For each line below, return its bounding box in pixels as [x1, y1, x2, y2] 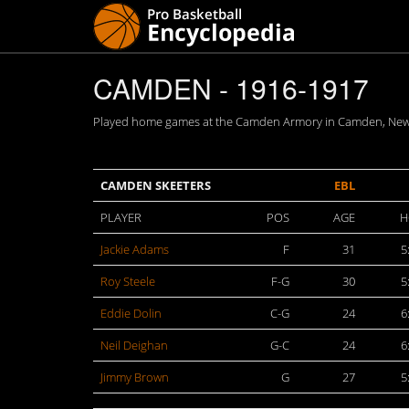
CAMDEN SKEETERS [100, 177, 211, 194]
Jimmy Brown [100, 369, 169, 385]
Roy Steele [100, 273, 155, 289]
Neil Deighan [100, 337, 168, 353]
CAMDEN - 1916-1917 [93, 68, 369, 108]
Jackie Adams [100, 241, 169, 257]
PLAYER [100, 209, 142, 225]
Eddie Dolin [100, 305, 162, 321]
